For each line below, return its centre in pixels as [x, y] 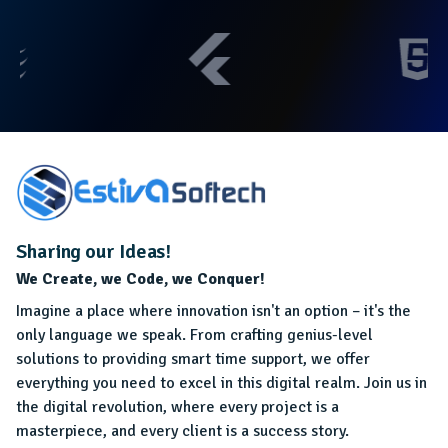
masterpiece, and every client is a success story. [182, 430]
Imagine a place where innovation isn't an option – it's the [213, 310]
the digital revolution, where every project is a [177, 406]
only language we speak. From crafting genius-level [194, 334]
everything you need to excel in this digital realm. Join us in [221, 382]
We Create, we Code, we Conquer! [140, 278]
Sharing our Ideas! [94, 251]
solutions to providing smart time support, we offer [193, 358]
